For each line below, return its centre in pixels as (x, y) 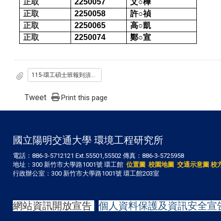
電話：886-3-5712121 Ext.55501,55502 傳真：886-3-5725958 (98, 156)
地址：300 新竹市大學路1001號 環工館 (70, 165)
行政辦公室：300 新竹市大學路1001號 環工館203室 (86, 174)
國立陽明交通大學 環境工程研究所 (88, 140)
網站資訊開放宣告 (52, 205)
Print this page (85, 97)
